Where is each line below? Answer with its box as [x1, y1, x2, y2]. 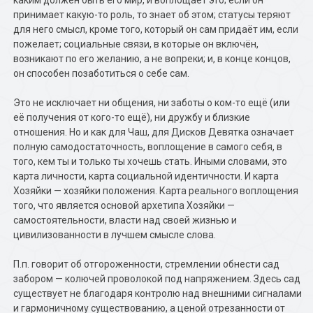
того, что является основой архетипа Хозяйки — [13, 200, 235, 211]
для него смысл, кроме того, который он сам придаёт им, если [13, 24, 299, 35]
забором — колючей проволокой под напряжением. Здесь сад [13, 273, 301, 284]
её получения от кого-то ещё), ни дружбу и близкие [13, 112, 251, 123]
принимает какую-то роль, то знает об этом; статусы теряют [13, 9, 291, 20]
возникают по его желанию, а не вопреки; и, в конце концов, [13, 53, 291, 64]
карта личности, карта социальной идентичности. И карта [13, 170, 279, 182]
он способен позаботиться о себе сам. [13, 68, 190, 79]
